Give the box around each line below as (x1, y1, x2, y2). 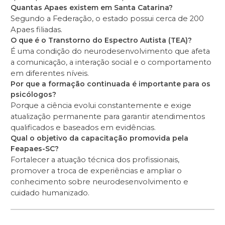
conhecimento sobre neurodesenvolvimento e (11, 177, 188, 187)
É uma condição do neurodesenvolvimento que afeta (11, 47, 210, 56)
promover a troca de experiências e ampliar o (11, 166, 182, 176)
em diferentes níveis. (11, 69, 89, 78)
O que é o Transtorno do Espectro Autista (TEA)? (11, 36, 192, 45)
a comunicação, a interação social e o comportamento (11, 58, 211, 67)
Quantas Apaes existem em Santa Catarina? (11, 3, 173, 13)
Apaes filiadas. (11, 25, 62, 35)
